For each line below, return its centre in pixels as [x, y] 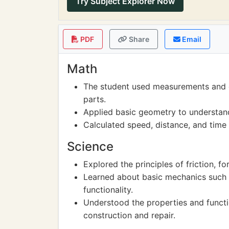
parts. [95, 99]
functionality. [108, 190]
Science [90, 146]
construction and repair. [129, 215]
